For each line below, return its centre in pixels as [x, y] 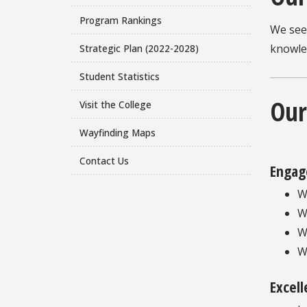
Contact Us [104, 160]
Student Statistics [119, 76]
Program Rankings [120, 20]
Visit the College [115, 104]
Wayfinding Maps [117, 132]
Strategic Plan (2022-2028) [139, 48]
